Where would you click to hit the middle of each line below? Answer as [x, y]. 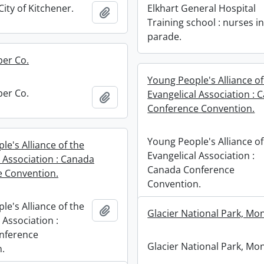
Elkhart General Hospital [202, 9]
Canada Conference [191, 170]
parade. [165, 37]
